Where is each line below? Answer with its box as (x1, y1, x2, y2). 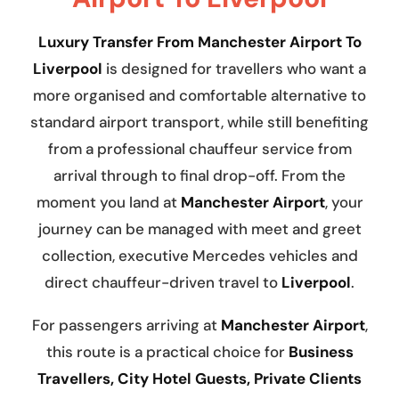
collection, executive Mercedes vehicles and (41, 246, 358, 266)
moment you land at (36, 192, 181, 213)
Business (288, 342, 354, 362)
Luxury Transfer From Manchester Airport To (37, 32, 362, 53)
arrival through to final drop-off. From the (53, 166, 346, 186)
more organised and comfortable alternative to (33, 85, 366, 106)
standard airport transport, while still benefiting (30, 112, 369, 133)
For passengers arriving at (31, 315, 221, 336)
